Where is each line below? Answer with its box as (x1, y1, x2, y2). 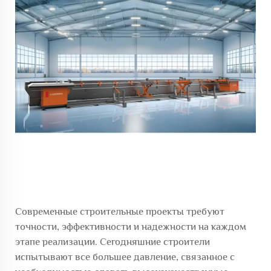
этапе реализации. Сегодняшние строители (15, 236, 210, 247)
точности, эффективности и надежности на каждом (15, 221, 246, 232)
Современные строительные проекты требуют (15, 206, 224, 217)
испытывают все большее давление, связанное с (15, 251, 235, 263)
